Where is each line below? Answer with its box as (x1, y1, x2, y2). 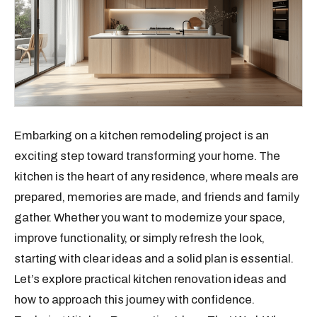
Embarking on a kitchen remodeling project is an (14, 129, 270, 142)
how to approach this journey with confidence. (14, 293, 255, 306)
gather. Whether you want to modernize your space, (14, 211, 286, 224)
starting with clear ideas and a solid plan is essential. (14, 252, 294, 265)
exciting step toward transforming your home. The (14, 149, 281, 163)
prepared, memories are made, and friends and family (14, 190, 300, 204)
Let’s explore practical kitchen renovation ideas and (14, 272, 287, 286)
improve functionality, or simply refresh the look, (14, 231, 265, 245)
